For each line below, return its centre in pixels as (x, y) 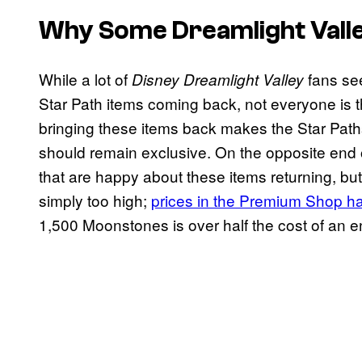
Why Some (105, 30)
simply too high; (95, 200)
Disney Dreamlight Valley (218, 80)
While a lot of (85, 79)
